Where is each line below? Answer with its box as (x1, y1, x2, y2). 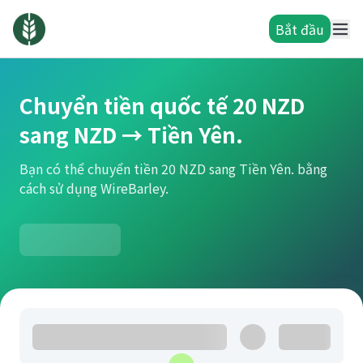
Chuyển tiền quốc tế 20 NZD (19, 90, 305, 120)
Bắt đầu (275, 19, 324, 39)
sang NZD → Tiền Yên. (19, 119, 243, 149)
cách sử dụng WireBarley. (19, 178, 169, 198)
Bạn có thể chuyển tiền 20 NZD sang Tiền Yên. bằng (19, 159, 327, 178)
